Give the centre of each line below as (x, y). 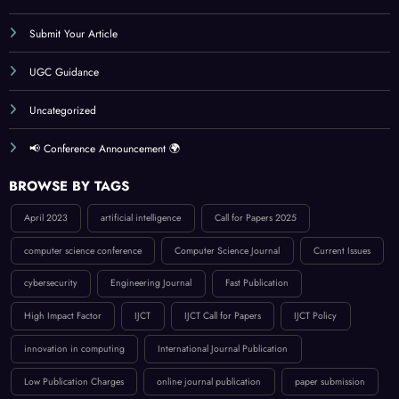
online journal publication (209, 381)
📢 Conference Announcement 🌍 (105, 149)
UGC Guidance (64, 73)
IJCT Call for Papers (222, 316)
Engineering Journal (151, 283)
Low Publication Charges (73, 381)
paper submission (330, 381)
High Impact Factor (62, 316)
